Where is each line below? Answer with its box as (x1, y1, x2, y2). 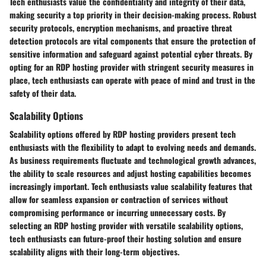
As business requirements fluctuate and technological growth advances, (9, 154, 256, 167)
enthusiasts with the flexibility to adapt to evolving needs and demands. (9, 141, 256, 154)
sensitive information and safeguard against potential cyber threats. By (9, 47, 252, 61)
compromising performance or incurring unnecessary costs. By (9, 206, 226, 219)
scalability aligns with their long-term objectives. (9, 245, 179, 258)
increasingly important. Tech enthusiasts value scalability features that (9, 180, 252, 193)
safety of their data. (9, 87, 76, 100)
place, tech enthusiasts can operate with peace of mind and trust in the (9, 74, 255, 87)
